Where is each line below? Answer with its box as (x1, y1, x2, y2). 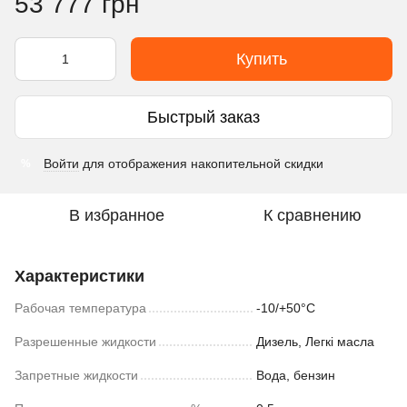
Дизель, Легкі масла (256, 334, 374, 349)
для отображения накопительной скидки (79, 156, 323, 171)
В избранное (68, 206, 164, 224)
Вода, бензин (256, 368, 335, 382)
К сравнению (263, 206, 362, 224)
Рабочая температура (15, 301, 146, 315)
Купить (236, 50, 287, 68)
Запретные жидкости (15, 368, 138, 382)
